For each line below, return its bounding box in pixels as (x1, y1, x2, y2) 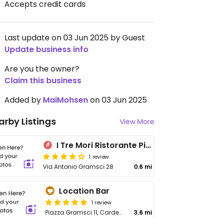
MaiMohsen (43, 94, 88, 106)
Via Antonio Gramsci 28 (43, 163, 113, 171)
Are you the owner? (4, 63, 79, 74)
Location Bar (59, 185, 110, 197)
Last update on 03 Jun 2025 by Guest (4, 32, 145, 43)
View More (120, 117, 154, 127)
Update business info (4, 44, 89, 55)
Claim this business (4, 75, 81, 86)
